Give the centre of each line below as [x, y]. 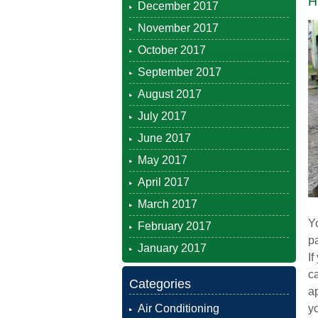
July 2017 [162, 116]
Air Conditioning [179, 308]
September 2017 [180, 72]
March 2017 [168, 204]
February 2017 [175, 226]
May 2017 [163, 160]
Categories [160, 284]
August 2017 [170, 94]
